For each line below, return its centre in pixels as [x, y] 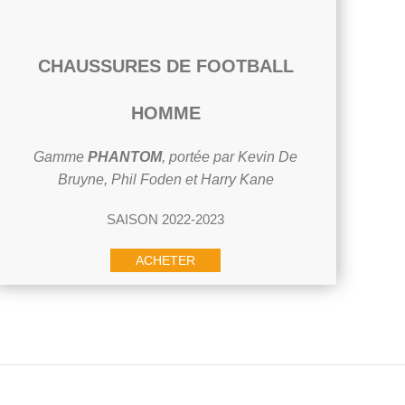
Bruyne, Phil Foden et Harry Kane [165, 179]
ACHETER [166, 260]
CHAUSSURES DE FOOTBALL [165, 66]
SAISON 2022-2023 [166, 219]
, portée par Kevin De [230, 157]
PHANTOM [125, 157]
